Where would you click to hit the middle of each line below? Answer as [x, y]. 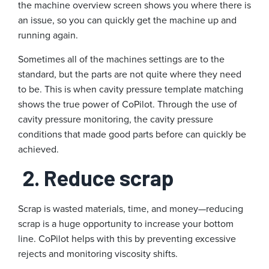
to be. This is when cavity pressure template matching [131, 89]
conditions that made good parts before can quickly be [132, 134]
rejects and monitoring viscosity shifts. [98, 254]
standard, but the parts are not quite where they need [130, 74]
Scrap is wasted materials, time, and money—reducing [131, 209]
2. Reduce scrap [98, 178]
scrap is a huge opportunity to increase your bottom [126, 224]
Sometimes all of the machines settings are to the [121, 59]
